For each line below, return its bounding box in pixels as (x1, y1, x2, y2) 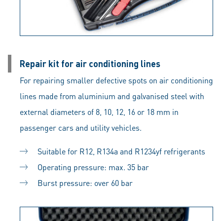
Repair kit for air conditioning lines (20, 57, 160, 69)
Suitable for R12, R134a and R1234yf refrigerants (37, 146, 205, 156)
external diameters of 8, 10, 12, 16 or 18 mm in (20, 106, 179, 117)
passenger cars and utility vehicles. (20, 122, 142, 133)
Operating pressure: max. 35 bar (37, 161, 149, 172)
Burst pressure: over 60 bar (37, 177, 133, 188)
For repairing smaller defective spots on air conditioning (20, 74, 213, 85)
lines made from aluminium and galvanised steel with (20, 90, 204, 101)
